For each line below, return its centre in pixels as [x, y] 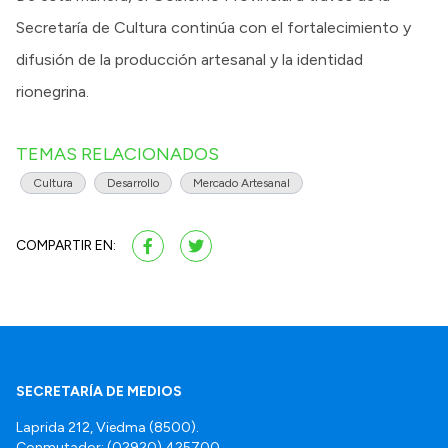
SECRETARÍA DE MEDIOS [99, 391]
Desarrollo [133, 182]
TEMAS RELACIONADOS [117, 153]
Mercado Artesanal [241, 182]
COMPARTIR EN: [66, 245]
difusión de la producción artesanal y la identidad [189, 59]
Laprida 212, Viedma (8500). [107, 427]
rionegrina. [52, 91]
